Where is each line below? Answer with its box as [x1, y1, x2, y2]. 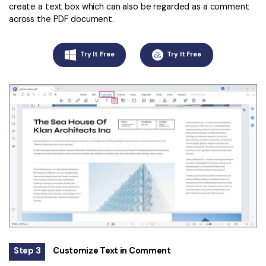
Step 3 [14, 245, 41, 256]
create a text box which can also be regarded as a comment [9, 1, 249, 12]
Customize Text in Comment [53, 245, 171, 256]
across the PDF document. [9, 14, 114, 25]
